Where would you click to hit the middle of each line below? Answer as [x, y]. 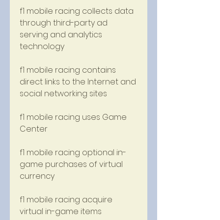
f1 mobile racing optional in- [73, 152]
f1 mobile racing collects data [77, 11]
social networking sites [64, 94]
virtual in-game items [61, 211]
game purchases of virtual [71, 164]
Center [35, 129]
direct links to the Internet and [78, 82]
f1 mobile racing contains [68, 70]
